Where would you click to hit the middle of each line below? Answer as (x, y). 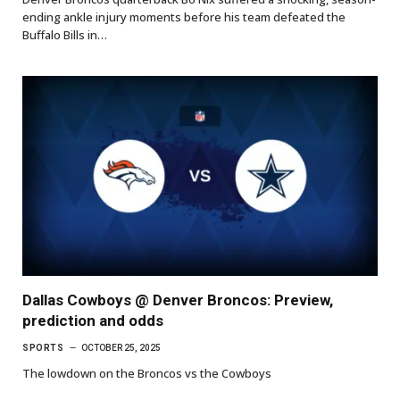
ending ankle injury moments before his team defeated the (184, 17)
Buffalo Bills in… (65, 34)
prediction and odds (93, 320)
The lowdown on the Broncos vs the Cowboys (147, 373)
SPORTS (43, 347)
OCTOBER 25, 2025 (121, 347)
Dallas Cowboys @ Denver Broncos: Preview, (178, 300)
